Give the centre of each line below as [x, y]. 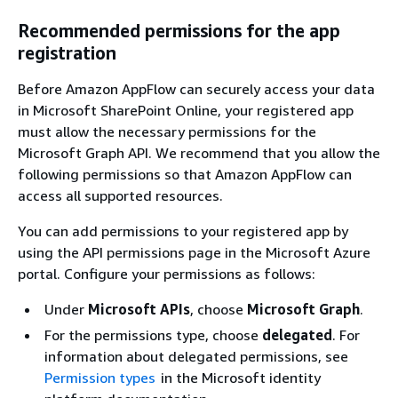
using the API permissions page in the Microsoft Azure [194, 252]
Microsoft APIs [139, 309]
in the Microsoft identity [239, 377]
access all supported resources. [120, 195]
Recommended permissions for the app [179, 30]
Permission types [100, 377]
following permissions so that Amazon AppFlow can [185, 174]
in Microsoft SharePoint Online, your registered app [186, 110]
